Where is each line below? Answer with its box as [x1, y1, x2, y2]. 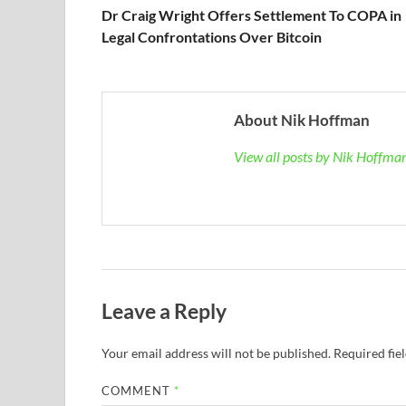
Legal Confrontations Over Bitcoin [101, 27, 322, 45]
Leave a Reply [101, 297, 227, 324]
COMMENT [101, 382, 175, 398]
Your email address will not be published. [101, 344, 331, 361]
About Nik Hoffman [234, 110, 370, 130]
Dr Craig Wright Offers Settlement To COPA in [101, 5, 401, 24]
